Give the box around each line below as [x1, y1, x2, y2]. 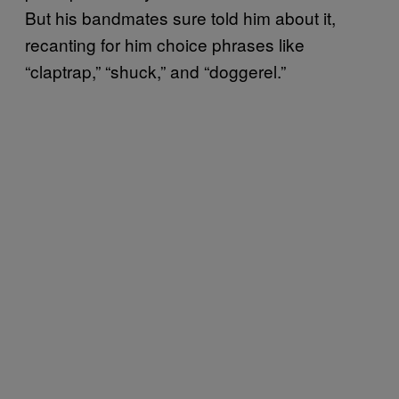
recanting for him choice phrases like [25, 31, 305, 56]
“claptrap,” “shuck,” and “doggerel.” [25, 58, 286, 83]
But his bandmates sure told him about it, [25, 4, 336, 29]
